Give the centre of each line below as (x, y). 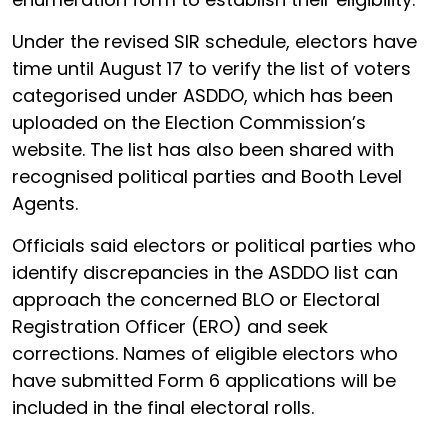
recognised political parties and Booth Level (207, 176)
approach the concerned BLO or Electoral (196, 299)
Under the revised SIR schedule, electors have (214, 41)
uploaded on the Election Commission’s (189, 122)
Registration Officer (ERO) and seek (170, 326)
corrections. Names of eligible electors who (205, 353)
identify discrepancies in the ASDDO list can (205, 272)
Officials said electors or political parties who (214, 245)
